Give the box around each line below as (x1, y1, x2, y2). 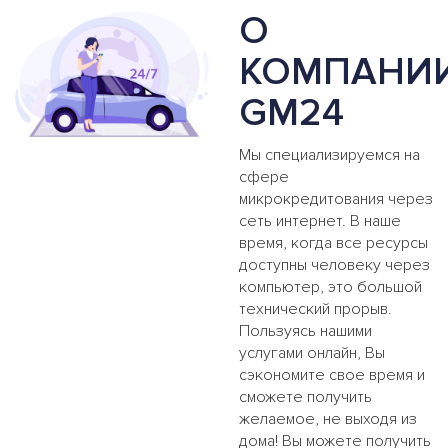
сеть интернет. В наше (239, 210, 401, 231)
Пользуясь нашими (239, 320, 372, 341)
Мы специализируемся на (239, 144, 420, 165)
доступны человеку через (239, 254, 430, 275)
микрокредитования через (239, 188, 433, 209)
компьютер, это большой (239, 276, 422, 297)
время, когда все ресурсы (239, 232, 428, 253)
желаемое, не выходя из (239, 408, 417, 429)
